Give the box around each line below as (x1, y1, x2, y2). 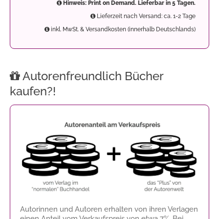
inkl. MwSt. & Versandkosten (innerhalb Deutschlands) (49, 26, 196, 33)
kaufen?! (10, 84, 56, 99)
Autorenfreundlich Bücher (20, 69, 163, 84)
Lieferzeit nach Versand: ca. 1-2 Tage (95, 13, 196, 20)
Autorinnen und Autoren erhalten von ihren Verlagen (20, 204, 198, 214)
